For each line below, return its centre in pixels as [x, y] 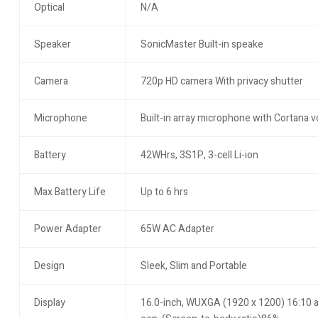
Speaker [52, 45]
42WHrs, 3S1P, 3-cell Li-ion [199, 155]
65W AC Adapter [177, 229]
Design [49, 266]
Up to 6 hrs [164, 192]
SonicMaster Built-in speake [202, 45]
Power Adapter [67, 229]
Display [49, 303]
